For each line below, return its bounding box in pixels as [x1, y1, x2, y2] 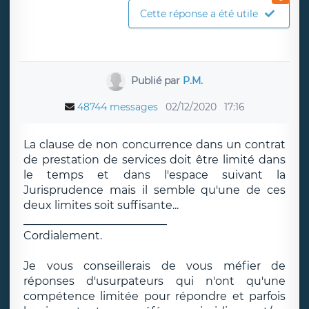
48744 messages [77, 101, 158, 113]
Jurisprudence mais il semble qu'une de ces [23, 183, 286, 197]
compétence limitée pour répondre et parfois [23, 290, 286, 303]
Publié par [130, 74, 183, 87]
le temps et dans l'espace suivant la [23, 168, 286, 181]
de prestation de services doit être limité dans [23, 153, 286, 166]
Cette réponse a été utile [140, 8, 258, 20]
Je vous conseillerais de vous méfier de [23, 259, 286, 272]
